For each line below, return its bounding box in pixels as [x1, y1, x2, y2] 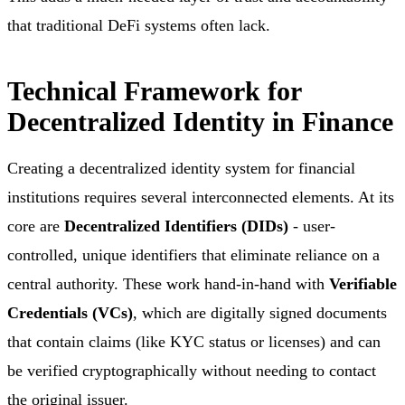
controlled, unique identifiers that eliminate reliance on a [7, 246, 380, 265]
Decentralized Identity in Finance [7, 107, 393, 137]
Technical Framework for [7, 76, 301, 107]
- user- [288, 217, 335, 236]
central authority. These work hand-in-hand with [7, 275, 329, 294]
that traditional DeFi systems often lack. [7, 16, 270, 35]
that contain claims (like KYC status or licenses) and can [7, 333, 381, 352]
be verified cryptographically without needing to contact [7, 362, 376, 381]
